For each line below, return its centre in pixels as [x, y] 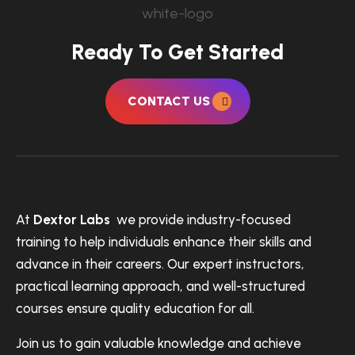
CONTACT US [170, 101]
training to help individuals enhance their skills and [164, 242]
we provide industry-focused [200, 219]
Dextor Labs [72, 219]
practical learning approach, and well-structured [160, 286]
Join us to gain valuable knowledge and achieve [158, 343]
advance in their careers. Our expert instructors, [160, 264]
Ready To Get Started [177, 52]
